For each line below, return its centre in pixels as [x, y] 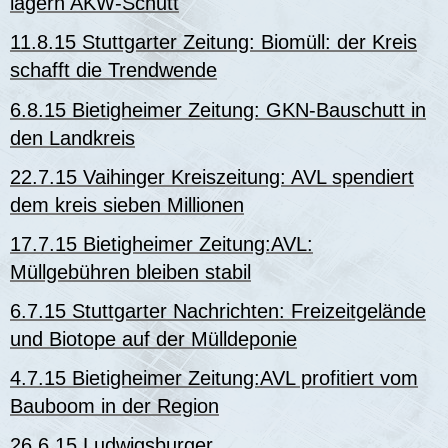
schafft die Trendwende [113, 70]
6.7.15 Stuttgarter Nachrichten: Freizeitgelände [218, 311]
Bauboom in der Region [114, 406]
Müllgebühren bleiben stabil [130, 271]
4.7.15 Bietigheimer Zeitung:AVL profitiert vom [214, 378]
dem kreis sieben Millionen [127, 204]
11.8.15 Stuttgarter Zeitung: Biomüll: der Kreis [213, 42]
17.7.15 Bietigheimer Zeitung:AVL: [161, 243]
